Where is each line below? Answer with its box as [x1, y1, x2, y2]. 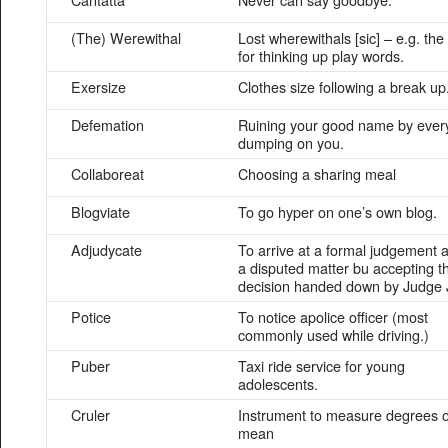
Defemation [71, 114, 144, 135]
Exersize [71, 76, 126, 97]
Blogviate [71, 201, 130, 222]
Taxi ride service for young [238, 355, 405, 376]
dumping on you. [238, 132, 344, 153]
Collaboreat [71, 163, 144, 184]
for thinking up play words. [238, 45, 404, 66]
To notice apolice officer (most [238, 306, 428, 327]
